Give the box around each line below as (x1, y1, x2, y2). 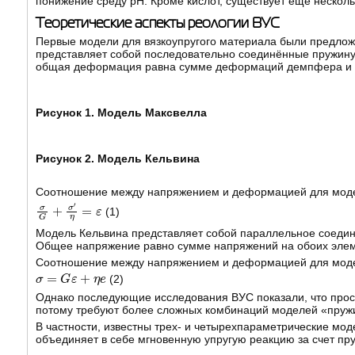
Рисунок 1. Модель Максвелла (35, 106, 207, 120)
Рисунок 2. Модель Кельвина (35, 152, 200, 166)
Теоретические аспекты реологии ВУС (35, 15, 280, 32)
